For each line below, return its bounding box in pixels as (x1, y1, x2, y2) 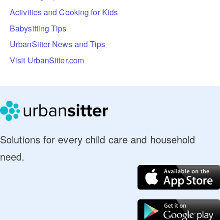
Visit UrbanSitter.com (10, 54, 84, 66)
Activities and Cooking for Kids (10, 6, 118, 18)
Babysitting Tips (10, 22, 67, 34)
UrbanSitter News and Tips (10, 38, 106, 50)
